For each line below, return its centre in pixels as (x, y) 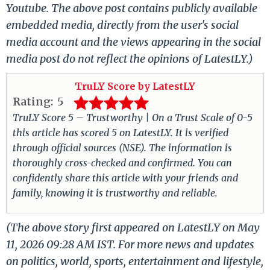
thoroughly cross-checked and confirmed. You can (122, 163)
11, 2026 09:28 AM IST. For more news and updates (130, 245)
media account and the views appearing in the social (133, 42)
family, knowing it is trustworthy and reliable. (115, 193)
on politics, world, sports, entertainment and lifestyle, (135, 262)
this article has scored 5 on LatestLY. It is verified (121, 133)
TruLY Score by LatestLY (135, 86)
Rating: (33, 102)
